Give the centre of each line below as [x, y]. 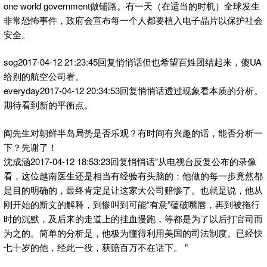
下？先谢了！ [30, 147]
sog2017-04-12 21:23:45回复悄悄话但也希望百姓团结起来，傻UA [133, 62]
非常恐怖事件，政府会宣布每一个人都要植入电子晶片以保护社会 [133, 20]
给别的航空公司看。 [44, 76]
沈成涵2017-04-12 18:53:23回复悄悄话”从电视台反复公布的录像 [130, 161]
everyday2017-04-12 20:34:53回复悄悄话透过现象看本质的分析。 [133, 91]
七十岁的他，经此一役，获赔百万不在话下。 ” [96, 247]
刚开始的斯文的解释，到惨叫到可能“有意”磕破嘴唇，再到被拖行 [132, 204]
